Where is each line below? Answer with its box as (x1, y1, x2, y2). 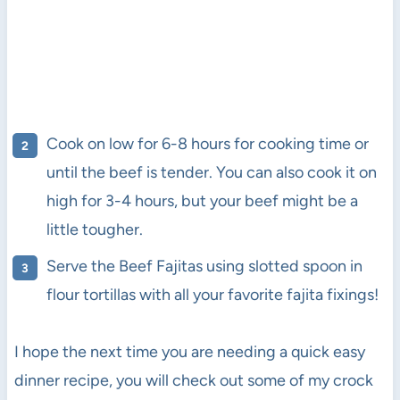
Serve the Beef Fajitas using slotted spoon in (46, 255, 362, 276)
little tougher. (46, 219, 143, 239)
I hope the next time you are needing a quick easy (13, 341, 365, 362)
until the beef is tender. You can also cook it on (46, 162, 377, 182)
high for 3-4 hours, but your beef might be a (46, 190, 358, 211)
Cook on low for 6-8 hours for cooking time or (46, 133, 369, 154)
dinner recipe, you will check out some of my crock (13, 370, 373, 390)
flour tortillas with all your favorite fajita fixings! (46, 284, 379, 304)
